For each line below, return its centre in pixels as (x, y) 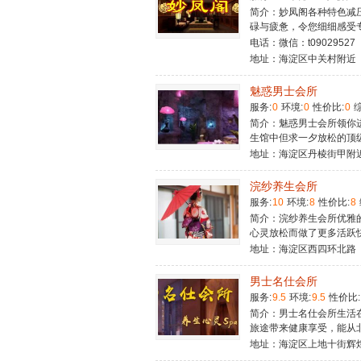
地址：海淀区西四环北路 (303, 249)
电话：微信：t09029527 (303, 43)
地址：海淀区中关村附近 (303, 59)
